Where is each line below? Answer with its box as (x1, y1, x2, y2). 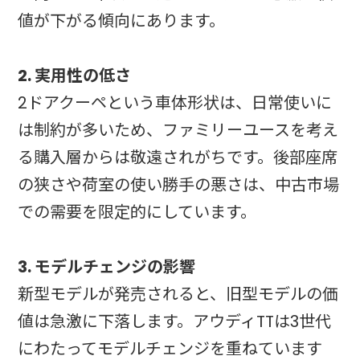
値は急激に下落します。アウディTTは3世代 (18, 310, 332, 333)
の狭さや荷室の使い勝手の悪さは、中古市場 (18, 174, 340, 197)
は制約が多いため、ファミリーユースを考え (18, 119, 339, 142)
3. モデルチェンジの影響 (18, 256, 196, 279)
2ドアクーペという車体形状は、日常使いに (18, 92, 333, 115)
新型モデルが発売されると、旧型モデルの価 (18, 283, 339, 306)
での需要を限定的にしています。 (18, 201, 257, 224)
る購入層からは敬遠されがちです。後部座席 (18, 146, 338, 170)
